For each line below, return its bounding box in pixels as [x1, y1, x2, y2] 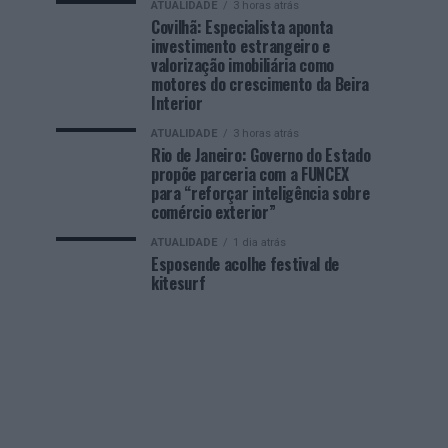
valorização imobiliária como [151, 53, 335, 77]
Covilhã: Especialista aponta [151, 15, 334, 39]
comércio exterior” [151, 200, 276, 224]
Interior [151, 91, 203, 115]
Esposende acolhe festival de [151, 252, 340, 276]
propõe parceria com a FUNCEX [151, 162, 350, 186]
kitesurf [151, 271, 206, 295]
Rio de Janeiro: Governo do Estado [151, 143, 371, 167]
